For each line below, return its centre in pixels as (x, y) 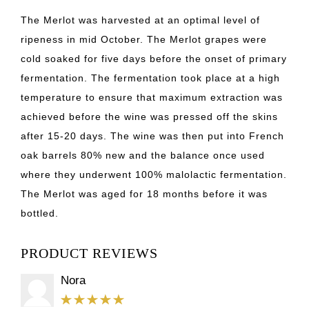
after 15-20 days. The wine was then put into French (152, 136)
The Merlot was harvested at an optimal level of (140, 20)
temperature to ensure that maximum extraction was (152, 97)
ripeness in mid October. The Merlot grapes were (144, 39)
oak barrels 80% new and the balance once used (143, 155)
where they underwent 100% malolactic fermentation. (154, 174)
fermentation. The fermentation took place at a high (150, 78)
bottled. (40, 213)
